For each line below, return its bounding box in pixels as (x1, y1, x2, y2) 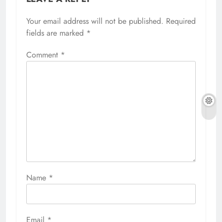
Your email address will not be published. (26, 15, 164, 27)
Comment (26, 49, 60, 61)
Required (166, 15, 196, 27)
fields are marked (26, 27, 86, 39)
